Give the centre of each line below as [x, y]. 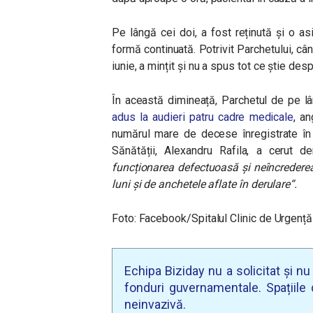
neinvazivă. [155, 304]
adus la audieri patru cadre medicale [203, 117]
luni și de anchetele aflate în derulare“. [205, 184]
